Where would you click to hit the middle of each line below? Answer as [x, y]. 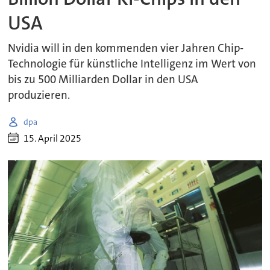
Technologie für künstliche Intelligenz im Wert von [132, 64]
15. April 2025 [53, 138]
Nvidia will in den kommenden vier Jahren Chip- [126, 49]
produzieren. [39, 96]
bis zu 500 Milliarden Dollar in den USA [103, 80]
